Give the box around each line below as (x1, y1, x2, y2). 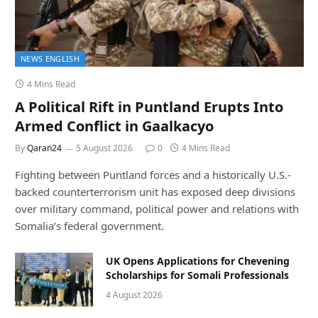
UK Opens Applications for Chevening (106, 253, 290, 268)
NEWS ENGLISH (21, 53, 79, 64)
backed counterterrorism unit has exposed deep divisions (15, 184, 295, 199)
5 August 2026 (76, 141, 133, 154)
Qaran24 (27, 141, 62, 154)
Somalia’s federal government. (15, 218, 164, 233)
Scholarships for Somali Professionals (106, 268, 289, 282)
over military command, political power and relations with (15, 201, 299, 216)
